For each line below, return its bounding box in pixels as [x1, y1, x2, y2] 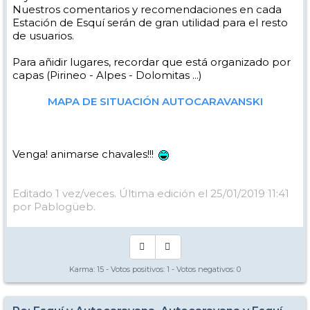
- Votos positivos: [104, 264, 167, 275]
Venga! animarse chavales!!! [12, 147, 156, 161]
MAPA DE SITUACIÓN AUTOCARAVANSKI [47, 95, 263, 109]
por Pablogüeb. [12, 200, 95, 214]
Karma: [69, 264, 97, 275]
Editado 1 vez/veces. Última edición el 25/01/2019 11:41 [12, 187, 289, 201]
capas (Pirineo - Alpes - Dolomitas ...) [12, 69, 202, 82]
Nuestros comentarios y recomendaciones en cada [12, 3, 282, 17]
